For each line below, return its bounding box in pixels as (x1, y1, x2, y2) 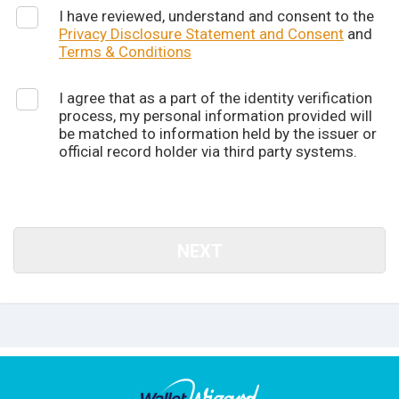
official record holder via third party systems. (59, 142, 357, 160)
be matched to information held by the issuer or (59, 125, 377, 142)
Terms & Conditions (59, 43, 191, 61)
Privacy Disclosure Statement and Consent (59, 25, 344, 43)
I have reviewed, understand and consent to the (59, 7, 374, 25)
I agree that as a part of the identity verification (59, 89, 372, 107)
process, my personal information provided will (59, 107, 372, 125)
